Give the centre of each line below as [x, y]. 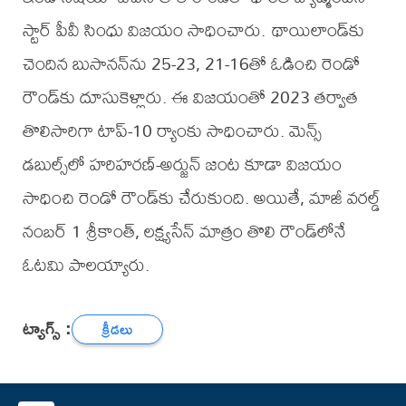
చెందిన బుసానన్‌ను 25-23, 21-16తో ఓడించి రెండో [191, 63]
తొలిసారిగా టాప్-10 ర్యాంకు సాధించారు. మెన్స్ [172, 130]
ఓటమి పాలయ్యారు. [86, 265]
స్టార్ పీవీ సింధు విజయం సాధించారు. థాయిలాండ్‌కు [193, 30]
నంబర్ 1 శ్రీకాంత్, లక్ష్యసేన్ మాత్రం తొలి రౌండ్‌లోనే [184, 231]
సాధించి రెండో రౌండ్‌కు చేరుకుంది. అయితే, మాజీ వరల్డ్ [201, 198]
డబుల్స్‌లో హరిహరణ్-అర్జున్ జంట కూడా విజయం [182, 164]
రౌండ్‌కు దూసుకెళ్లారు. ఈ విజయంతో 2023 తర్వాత [190, 97]
